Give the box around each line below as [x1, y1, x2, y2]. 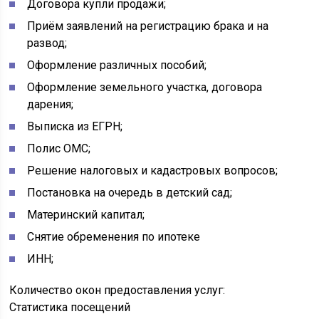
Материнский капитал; [27, 208, 145, 221]
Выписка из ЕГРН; [27, 120, 123, 133]
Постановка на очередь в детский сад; [27, 186, 233, 199]
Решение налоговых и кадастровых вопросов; [27, 164, 278, 177]
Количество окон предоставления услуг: [9, 283, 226, 297]
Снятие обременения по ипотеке [27, 230, 201, 244]
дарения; [27, 98, 74, 111]
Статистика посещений [9, 300, 131, 314]
